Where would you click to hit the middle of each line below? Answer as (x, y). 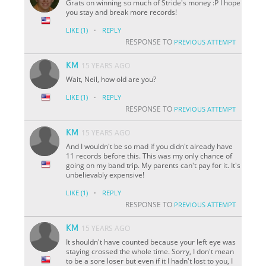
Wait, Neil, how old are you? (111, 79)
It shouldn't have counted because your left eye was (151, 242)
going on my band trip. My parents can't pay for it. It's (153, 165)
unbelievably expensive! (105, 175)
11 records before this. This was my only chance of (149, 156)
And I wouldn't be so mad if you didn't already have (150, 146)
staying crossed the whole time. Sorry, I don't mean (150, 251)
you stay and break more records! (122, 12)
